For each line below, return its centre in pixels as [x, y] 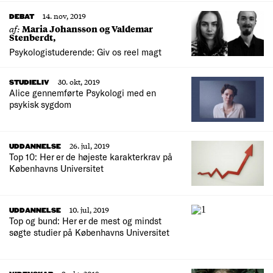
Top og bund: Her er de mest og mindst [85, 221]
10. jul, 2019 [89, 210]
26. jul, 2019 [90, 146]
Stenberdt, [32, 37]
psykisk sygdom [40, 105]
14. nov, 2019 [64, 16]
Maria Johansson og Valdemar [87, 29]
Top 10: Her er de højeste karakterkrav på [91, 157]
